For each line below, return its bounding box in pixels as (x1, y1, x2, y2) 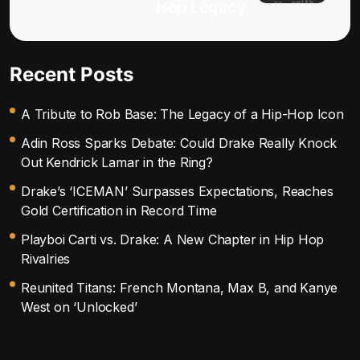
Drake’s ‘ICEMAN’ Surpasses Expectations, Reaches (21, 182, 333, 199)
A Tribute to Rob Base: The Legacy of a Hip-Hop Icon (21, 105, 344, 122)
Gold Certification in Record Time (21, 202, 217, 219)
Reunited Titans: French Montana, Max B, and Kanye (21, 279, 338, 296)
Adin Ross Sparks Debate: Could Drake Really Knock (21, 134, 337, 151)
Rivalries (21, 250, 71, 267)
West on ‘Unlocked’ (21, 298, 137, 315)
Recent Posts (10, 62, 133, 86)
